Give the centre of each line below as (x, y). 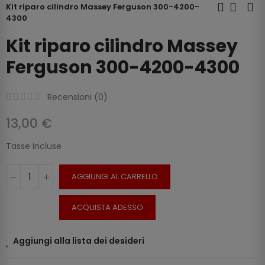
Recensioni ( (73, 97)
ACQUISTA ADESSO (107, 208)
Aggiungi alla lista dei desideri (79, 241)
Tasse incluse (34, 146)
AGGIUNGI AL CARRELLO (115, 177)
